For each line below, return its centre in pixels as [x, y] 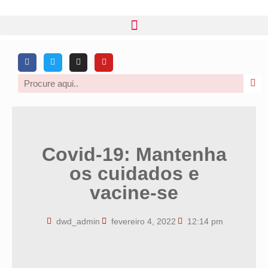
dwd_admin [78, 221]
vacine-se [134, 192]
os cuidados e [134, 173]
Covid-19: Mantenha [134, 154]
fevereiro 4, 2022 [144, 221]
